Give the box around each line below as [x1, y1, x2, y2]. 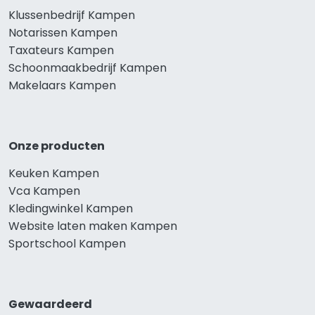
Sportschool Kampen [8, 235, 126, 252]
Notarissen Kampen [8, 24, 117, 41]
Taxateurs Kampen [8, 41, 114, 58]
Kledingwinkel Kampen [8, 200, 133, 217]
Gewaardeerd [8, 295, 92, 312]
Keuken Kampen [8, 165, 99, 181]
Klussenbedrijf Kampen [8, 6, 135, 23]
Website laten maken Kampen [8, 217, 177, 234]
